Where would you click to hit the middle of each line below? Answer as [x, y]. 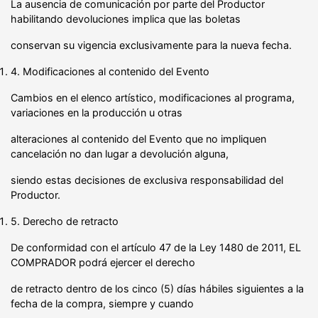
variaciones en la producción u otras [97, 112]
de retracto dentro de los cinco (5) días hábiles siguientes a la [157, 288]
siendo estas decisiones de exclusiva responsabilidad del [147, 180]
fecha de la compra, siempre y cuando [102, 303]
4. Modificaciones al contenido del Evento [110, 71]
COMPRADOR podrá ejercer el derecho [103, 262]
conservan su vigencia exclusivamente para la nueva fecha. [151, 45]
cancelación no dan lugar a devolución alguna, [120, 153]
